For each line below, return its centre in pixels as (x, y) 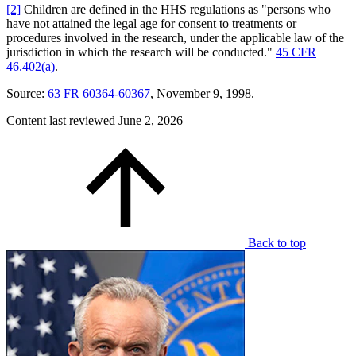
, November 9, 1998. (202, 94)
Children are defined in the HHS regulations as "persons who (176, 10)
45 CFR (296, 52)
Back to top (277, 243)
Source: (27, 94)
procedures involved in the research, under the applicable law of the (175, 38)
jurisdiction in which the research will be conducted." (141, 52)
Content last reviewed (62, 121)
